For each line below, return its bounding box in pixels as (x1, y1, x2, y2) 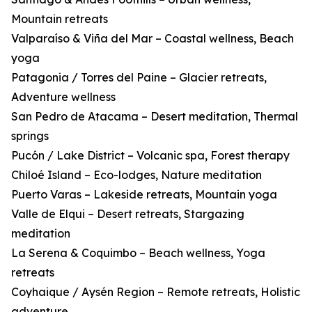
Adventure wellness (11, 90, 116, 104)
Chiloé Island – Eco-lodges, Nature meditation (11, 168, 262, 182)
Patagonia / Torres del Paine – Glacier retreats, (11, 70, 267, 85)
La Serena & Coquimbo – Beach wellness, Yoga (11, 246, 265, 260)
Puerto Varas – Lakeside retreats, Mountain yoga (11, 187, 277, 202)
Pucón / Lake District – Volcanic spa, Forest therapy (11, 148, 290, 163)
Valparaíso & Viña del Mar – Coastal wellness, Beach (11, 31, 294, 46)
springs (11, 129, 49, 143)
